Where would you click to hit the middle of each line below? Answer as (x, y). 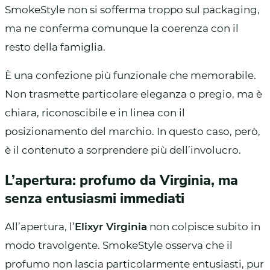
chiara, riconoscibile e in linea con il (95, 112)
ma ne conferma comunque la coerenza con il (122, 28)
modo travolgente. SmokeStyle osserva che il (119, 245)
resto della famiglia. (55, 47)
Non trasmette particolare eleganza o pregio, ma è (133, 94)
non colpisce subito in (204, 226)
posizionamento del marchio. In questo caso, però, (133, 131)
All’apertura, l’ (40, 226)
